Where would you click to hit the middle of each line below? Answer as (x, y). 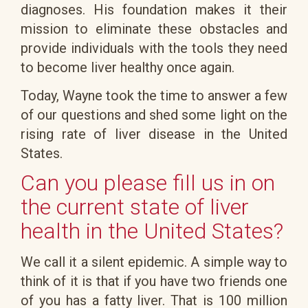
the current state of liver (135, 207)
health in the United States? (152, 231)
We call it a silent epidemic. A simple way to (154, 262)
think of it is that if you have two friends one (154, 281)
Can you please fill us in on (148, 183)
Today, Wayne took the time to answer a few (154, 95)
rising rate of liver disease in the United (154, 134)
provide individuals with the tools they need (154, 48)
